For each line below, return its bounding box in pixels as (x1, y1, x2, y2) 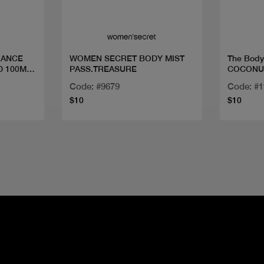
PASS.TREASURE (69, 64, 137, 74)
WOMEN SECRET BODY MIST (69, 54, 184, 64)
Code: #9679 (69, 81, 120, 92)
